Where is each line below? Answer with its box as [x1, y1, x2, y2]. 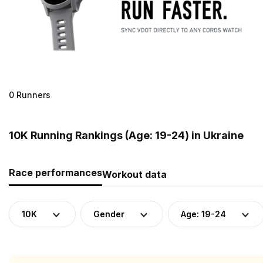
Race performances [9, 166, 102, 178]
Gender [93, 208, 124, 219]
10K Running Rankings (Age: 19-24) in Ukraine [9, 129, 244, 141]
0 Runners [9, 89, 50, 100]
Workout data [102, 168, 167, 180]
